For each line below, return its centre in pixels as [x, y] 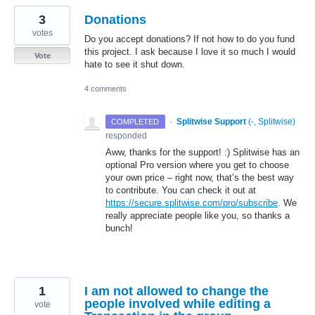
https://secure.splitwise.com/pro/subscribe [192, 203]
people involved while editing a [178, 304]
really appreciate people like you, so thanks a [198, 216]
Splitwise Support [211, 122]
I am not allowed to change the [176, 291]
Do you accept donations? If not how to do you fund [189, 39]
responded [126, 136]
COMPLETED [135, 122]
